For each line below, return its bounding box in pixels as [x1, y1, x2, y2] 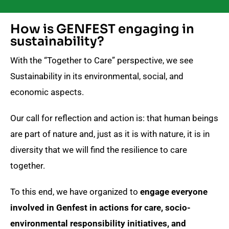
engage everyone [140, 186, 208, 197]
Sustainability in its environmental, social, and [10, 71, 184, 81]
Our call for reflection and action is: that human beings [10, 112, 218, 123]
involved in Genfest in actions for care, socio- [10, 202, 191, 213]
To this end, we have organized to [10, 186, 140, 197]
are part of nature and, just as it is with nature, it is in [10, 128, 210, 139]
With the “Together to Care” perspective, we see [10, 55, 193, 65]
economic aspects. [10, 86, 84, 97]
